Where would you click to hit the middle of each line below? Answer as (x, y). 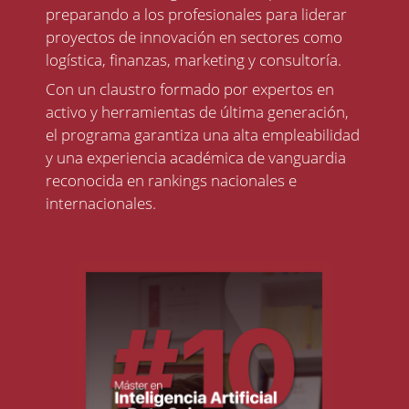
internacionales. (101, 204)
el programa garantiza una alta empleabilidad (203, 135)
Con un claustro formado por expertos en (190, 89)
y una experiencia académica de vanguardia (196, 158)
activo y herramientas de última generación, (197, 112)
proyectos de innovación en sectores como (194, 37)
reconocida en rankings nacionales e (171, 181)
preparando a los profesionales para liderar (196, 15)
